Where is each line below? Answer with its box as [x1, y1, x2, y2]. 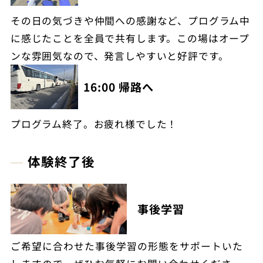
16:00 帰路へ [83, 78, 154, 95]
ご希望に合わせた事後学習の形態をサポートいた [10, 239, 243, 254]
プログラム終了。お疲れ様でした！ [10, 116, 178, 131]
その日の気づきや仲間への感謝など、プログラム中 [10, 13, 251, 28]
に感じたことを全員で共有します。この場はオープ [10, 31, 250, 45]
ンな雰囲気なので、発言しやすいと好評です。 [10, 48, 229, 63]
